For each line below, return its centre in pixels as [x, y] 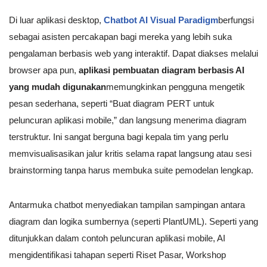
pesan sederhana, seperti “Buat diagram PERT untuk [112, 104]
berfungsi [236, 20]
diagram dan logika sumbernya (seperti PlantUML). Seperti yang [133, 222]
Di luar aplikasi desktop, [56, 20]
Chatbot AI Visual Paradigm [161, 20]
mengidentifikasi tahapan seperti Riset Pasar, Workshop [117, 255]
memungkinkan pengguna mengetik [176, 87]
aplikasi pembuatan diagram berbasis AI [162, 70]
